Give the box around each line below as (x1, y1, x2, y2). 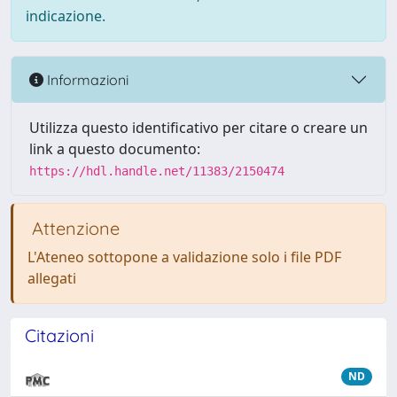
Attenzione (27, 217, 120, 239)
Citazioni (25, 324, 94, 346)
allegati (27, 269, 76, 288)
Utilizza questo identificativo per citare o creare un (29, 118, 368, 137)
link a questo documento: (29, 139, 200, 159)
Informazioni (43, 70, 128, 89)
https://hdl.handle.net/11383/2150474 (29, 164, 284, 178)
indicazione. (26, 6, 105, 26)
